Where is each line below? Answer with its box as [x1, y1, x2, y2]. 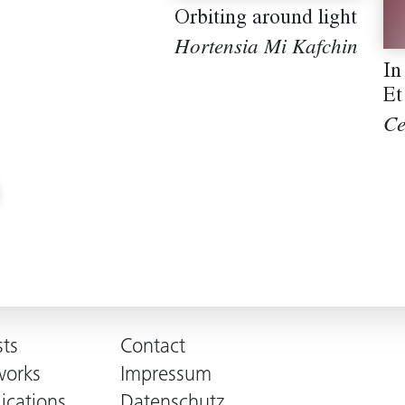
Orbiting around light [174, 9, 357, 31]
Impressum [120, 365, 212, 386]
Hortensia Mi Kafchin [174, 39, 358, 61]
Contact [120, 337, 185, 358]
